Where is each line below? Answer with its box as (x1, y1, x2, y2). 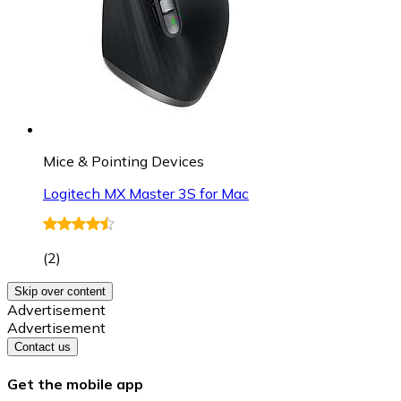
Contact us (14, 339, 71, 354)
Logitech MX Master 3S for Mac (43, 183, 249, 202)
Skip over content (14, 284, 106, 298)
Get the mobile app (7, 374, 143, 393)
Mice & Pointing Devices (43, 151, 204, 170)
